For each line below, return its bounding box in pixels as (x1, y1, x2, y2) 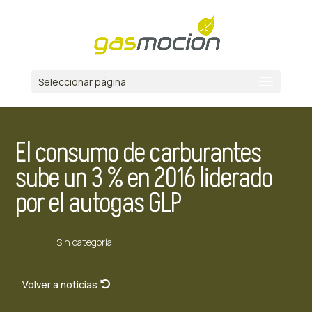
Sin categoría (56, 235, 112, 249)
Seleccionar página (38, 75, 126, 88)
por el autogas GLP (15, 184, 182, 223)
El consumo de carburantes (15, 134, 262, 173)
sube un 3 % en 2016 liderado (15, 159, 273, 198)
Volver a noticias (22, 278, 98, 292)
